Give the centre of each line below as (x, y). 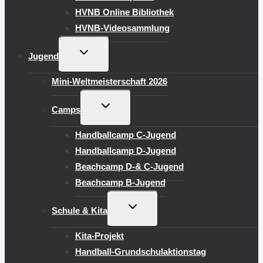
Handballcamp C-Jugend (126, 134)
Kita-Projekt (100, 235)
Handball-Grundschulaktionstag (141, 251)
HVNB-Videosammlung (122, 28)
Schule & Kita (80, 210)
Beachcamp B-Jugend (120, 182)
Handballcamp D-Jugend (126, 150)
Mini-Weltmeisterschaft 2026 (109, 81)
